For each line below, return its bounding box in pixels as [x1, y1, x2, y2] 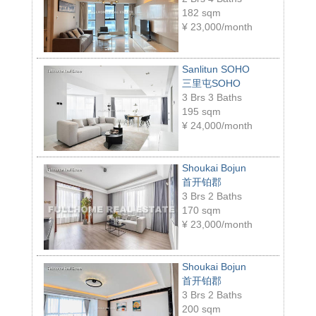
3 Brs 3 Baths [181, 91, 242, 103]
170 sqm [181, 204, 221, 216]
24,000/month [190, 119, 253, 131]
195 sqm [181, 105, 221, 117]
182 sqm [181, 6, 221, 18]
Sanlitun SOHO [181, 63, 250, 75]
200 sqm [181, 303, 221, 315]
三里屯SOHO [181, 77, 241, 89]
